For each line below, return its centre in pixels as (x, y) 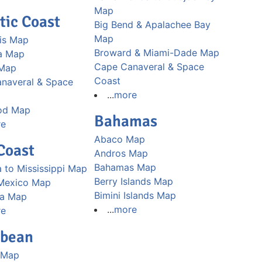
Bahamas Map (125, 167)
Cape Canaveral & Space (149, 66)
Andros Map (121, 153)
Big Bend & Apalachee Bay (152, 24)
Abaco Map (119, 139)
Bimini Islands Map (135, 195)
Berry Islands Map (133, 181)
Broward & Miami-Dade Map (156, 52)
